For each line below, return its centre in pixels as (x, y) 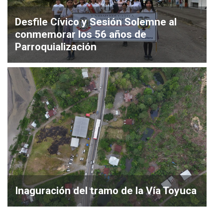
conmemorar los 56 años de (81, 34)
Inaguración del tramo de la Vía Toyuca (106, 190)
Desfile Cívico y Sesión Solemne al (96, 22)
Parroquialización (56, 47)
